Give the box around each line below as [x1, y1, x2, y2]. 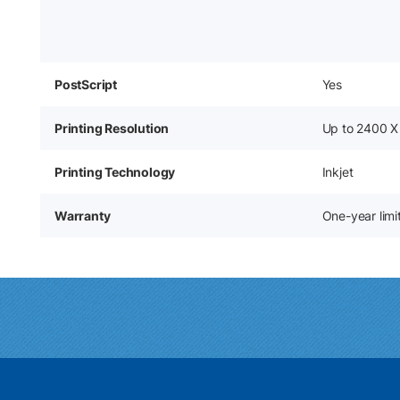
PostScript [54, 77, 117, 92]
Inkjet [321, 164, 354, 179]
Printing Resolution [54, 121, 170, 136]
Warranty [54, 208, 111, 223]
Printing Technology [54, 164, 176, 179]
